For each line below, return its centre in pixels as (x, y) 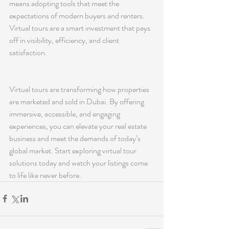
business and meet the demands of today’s (76, 138)
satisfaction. (28, 52)
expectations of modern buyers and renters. (78, 15)
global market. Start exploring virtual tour (74, 150)
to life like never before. (45, 175)
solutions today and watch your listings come (79, 163)
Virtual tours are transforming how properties (80, 89)
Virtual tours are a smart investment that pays (81, 28)
